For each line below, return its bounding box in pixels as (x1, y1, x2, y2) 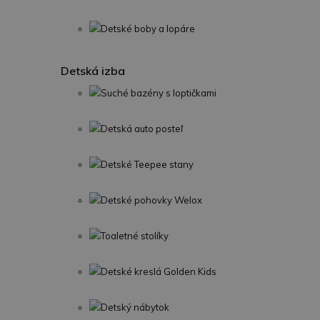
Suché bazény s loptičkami (101, 87, 216, 99)
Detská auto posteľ (101, 123, 183, 134)
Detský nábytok (101, 301, 169, 313)
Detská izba (61, 64, 125, 78)
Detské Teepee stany (101, 159, 194, 170)
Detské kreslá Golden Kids (101, 266, 216, 277)
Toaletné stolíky (101, 230, 169, 241)
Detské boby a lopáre (101, 23, 195, 34)
